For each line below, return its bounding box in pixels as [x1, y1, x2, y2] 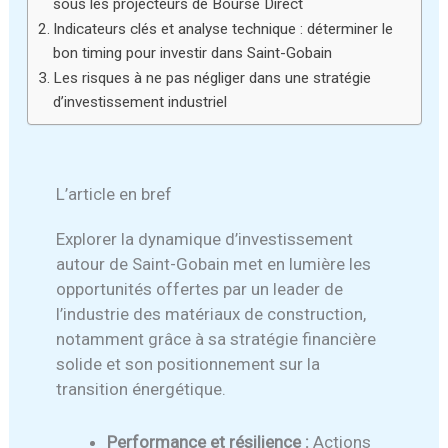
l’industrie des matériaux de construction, [56, 304, 367, 325]
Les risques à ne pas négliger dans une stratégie [52, 69, 371, 88]
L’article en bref [56, 184, 173, 205]
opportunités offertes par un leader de [56, 279, 344, 300]
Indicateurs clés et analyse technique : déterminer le [52, 20, 393, 39]
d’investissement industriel [52, 93, 227, 112]
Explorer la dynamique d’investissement [56, 229, 354, 250]
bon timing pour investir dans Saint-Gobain [52, 44, 332, 63]
